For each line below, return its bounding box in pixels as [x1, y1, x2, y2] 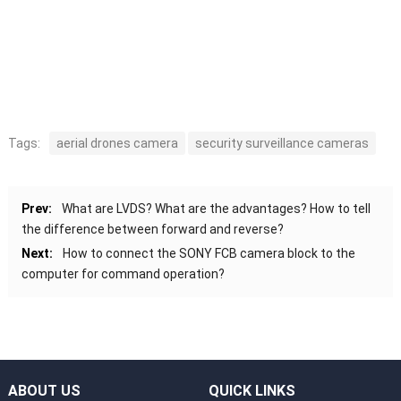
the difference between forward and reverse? [21, 222, 284, 237]
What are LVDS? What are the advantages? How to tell [61, 201, 371, 217]
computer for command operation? [21, 267, 225, 282]
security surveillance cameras [194, 136, 369, 151]
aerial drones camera [55, 136, 178, 151]
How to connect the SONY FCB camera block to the [62, 246, 355, 261]
